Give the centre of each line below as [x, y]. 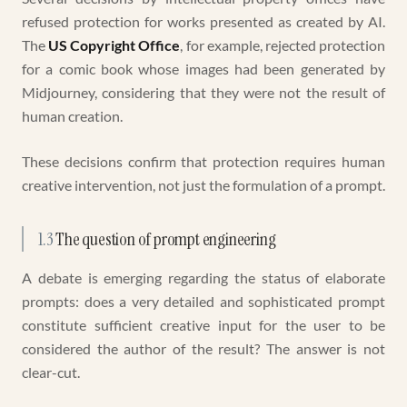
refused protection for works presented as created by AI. [203, 21]
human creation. [72, 116]
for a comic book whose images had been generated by [203, 69]
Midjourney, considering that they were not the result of [203, 92]
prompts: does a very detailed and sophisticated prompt [203, 301]
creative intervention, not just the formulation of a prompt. [203, 185]
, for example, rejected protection [283, 45]
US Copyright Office [114, 45]
